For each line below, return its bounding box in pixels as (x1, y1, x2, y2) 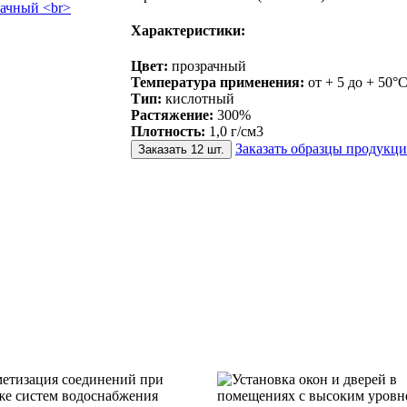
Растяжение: (131, 107, 213, 124)
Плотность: (131, 124, 205, 140)
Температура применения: (131, 74, 304, 91)
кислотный (162, 91, 234, 107)
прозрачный (168, 58, 246, 74)
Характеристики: (131, 23, 245, 39)
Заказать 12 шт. (138, 143, 224, 157)
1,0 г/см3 (205, 124, 263, 140)
